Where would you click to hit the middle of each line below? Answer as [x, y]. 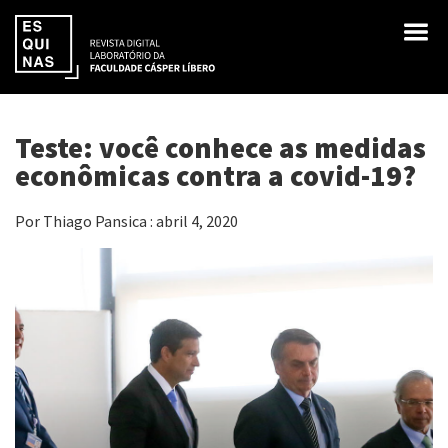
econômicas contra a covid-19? [215, 176]
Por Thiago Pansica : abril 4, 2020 [126, 220]
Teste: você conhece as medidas [220, 148]
